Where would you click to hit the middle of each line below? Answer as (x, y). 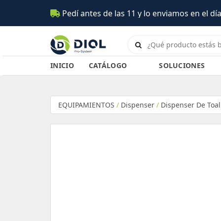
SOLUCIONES (182, 65)
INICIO (62, 65)
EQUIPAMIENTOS (86, 105)
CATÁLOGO (108, 65)
